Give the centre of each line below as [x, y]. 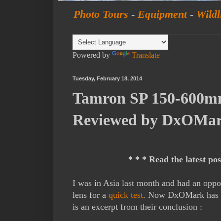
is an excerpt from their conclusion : [137, 206]
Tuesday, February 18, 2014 [107, 79]
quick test [126, 195]
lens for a [91, 195]
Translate [146, 55]
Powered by [92, 55]
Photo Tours [101, 14]
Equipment [162, 14]
